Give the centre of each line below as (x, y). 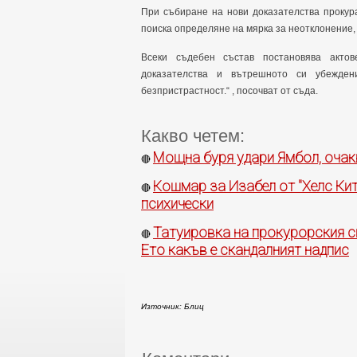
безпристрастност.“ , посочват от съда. (229, 91)
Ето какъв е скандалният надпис (245, 250)
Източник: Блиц (173, 306)
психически (177, 204)
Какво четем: (193, 136)
